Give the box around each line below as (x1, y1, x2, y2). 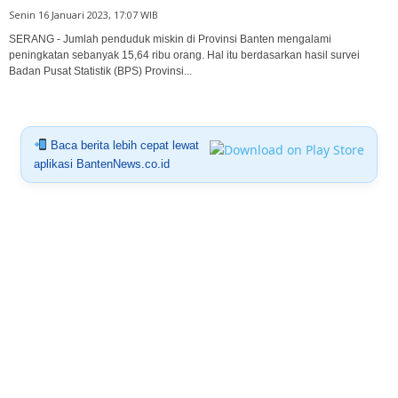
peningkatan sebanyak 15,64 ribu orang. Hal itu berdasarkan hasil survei (9, 48, 360, 61)
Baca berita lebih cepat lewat (46, 138, 199, 152)
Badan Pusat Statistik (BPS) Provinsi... (9, 64, 192, 77)
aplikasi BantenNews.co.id (33, 156, 170, 171)
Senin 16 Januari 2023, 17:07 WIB (9, 7, 158, 21)
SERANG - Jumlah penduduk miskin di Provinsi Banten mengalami (9, 32, 331, 45)
